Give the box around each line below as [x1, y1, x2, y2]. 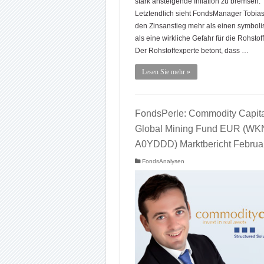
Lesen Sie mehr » [141, 67, 190, 76]
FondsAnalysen [141, 158, 184, 164]
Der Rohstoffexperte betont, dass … [134, 46, 249, 55]
